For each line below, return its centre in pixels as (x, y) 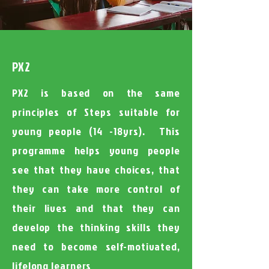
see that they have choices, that (96, 170)
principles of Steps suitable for (96, 112)
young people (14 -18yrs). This (96, 131)
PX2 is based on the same (96, 93)
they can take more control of (96, 189)
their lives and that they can (96, 208)
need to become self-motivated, (96, 246)
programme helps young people (96, 150)
